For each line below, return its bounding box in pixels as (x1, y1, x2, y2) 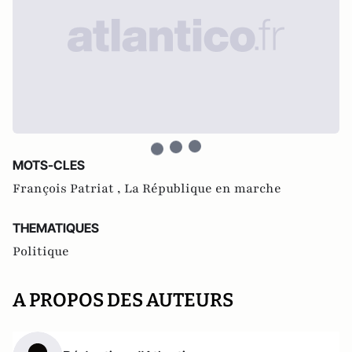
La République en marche (124, 180, 281, 198)
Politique (13, 243, 69, 261)
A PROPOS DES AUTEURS (13, 289, 233, 312)
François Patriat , (13, 180, 124, 198)
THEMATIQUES (13, 220, 99, 236)
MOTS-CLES (13, 157, 85, 174)
